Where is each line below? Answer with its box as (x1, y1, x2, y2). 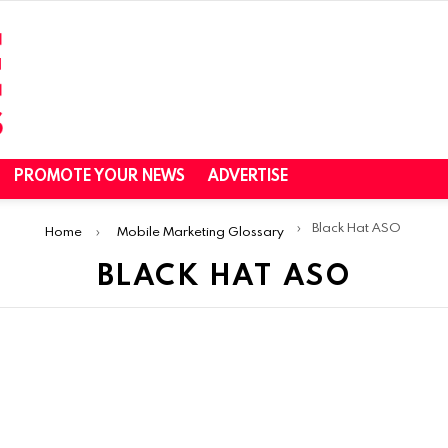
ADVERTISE (208, 165, 288, 186)
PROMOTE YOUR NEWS (14, 165, 185, 186)
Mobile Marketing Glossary (116, 222, 284, 241)
